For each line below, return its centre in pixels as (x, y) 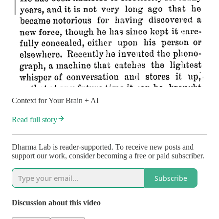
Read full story (34, 120)
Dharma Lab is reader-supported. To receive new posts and (103, 147)
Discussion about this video (56, 202)
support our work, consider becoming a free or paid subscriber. (108, 156)
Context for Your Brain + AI (55, 101)
